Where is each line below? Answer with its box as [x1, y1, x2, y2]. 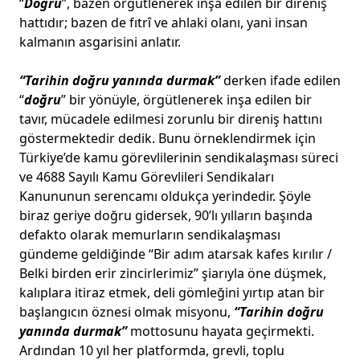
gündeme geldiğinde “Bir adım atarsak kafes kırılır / [19, 245, 332, 263]
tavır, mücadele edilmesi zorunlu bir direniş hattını [19, 110, 322, 128]
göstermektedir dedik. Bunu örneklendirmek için [19, 129, 316, 147]
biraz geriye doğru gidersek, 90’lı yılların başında [19, 207, 313, 224]
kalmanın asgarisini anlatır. [19, 33, 181, 51]
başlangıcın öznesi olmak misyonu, [19, 303, 234, 321]
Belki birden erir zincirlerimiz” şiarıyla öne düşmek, [19, 264, 326, 282]
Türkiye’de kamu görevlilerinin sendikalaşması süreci [19, 149, 338, 166]
